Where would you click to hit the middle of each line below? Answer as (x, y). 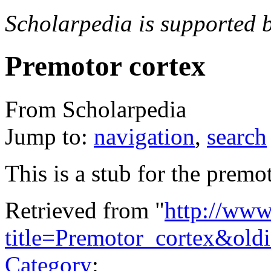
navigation (144, 136)
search (237, 136)
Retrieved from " (85, 210)
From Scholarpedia (96, 109)
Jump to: (49, 136)
